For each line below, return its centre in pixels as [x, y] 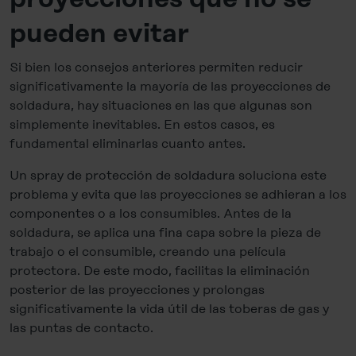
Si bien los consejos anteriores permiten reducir [156, 68]
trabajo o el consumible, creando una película [148, 252]
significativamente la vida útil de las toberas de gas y [169, 309]
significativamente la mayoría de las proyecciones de [170, 87]
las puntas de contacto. [81, 328]
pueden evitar [99, 35]
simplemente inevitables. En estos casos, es [142, 125]
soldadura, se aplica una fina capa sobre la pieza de [165, 233]
